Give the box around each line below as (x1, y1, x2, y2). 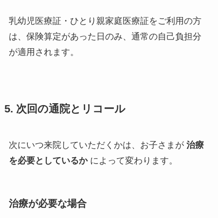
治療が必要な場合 (8, 198, 87, 209)
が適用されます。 (8, 47, 79, 57)
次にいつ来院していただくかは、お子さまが (8, 140, 186, 150)
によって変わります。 (87, 156, 178, 166)
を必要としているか (8, 156, 88, 166)
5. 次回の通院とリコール (4, 103, 126, 115)
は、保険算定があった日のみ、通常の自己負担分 (8, 32, 201, 41)
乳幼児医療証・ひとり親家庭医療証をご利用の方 (8, 16, 201, 26)
